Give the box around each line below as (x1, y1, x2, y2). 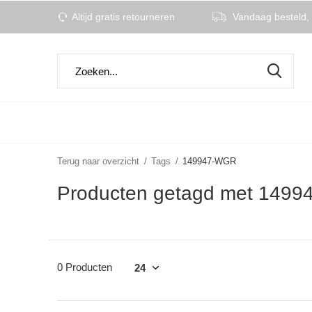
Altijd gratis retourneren (70, 11, 175, 22)
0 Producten (57, 261, 112, 273)
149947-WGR (182, 156, 236, 166)
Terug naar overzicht (57, 156, 139, 166)
